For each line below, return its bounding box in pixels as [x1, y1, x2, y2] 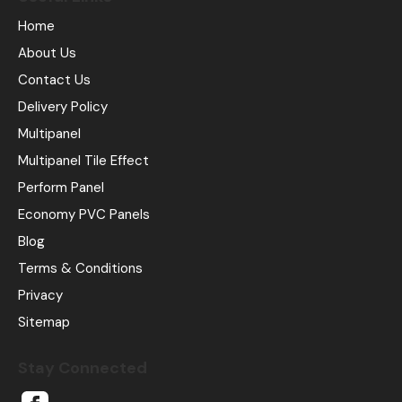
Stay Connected [18, 357, 147, 380]
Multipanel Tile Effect [18, 152, 149, 170]
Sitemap [18, 313, 70, 332]
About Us [18, 44, 76, 63]
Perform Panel [18, 179, 104, 197]
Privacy [18, 286, 63, 305]
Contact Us [18, 71, 91, 90]
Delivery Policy [18, 98, 108, 117]
